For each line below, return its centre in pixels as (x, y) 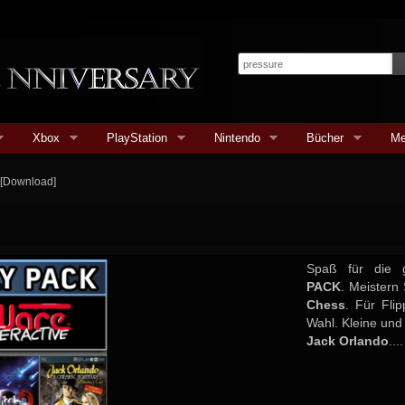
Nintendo (237, 138)
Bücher (325, 138)
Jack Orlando (347, 341)
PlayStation (137, 138)
